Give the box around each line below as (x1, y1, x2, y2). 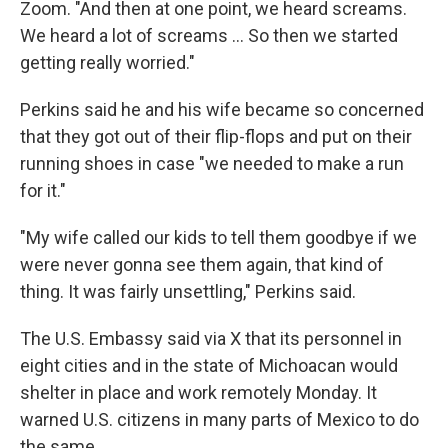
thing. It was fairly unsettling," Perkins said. (20, 281, 356, 302)
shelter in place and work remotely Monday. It (20, 382, 377, 403)
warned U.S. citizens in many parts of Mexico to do (20, 409, 419, 430)
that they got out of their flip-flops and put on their (20, 126, 412, 147)
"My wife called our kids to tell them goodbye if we (20, 227, 417, 248)
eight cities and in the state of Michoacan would (20, 355, 398, 376)
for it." (20, 180, 66, 201)
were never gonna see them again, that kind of (20, 254, 384, 275)
